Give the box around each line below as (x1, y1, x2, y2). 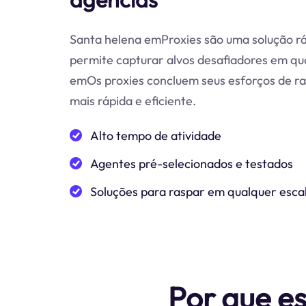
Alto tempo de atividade (90, 127, 221, 143)
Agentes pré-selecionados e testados (90, 155, 293, 171)
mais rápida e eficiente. (70, 92, 196, 109)
